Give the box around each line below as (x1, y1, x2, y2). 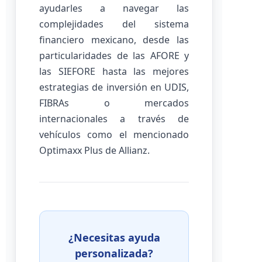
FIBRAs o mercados (39, 96, 189, 109)
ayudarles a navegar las (39, 2, 189, 15)
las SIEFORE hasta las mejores (39, 65, 189, 78)
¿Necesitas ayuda (68, 230, 160, 244)
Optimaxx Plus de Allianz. (39, 144, 150, 157)
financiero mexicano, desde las (39, 33, 189, 46)
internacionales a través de (39, 112, 189, 125)
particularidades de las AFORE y (39, 49, 189, 62)
